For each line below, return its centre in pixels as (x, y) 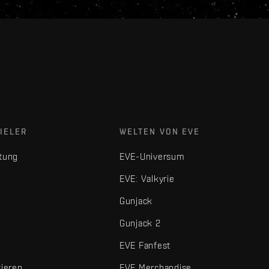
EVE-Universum (152, 156)
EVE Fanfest (145, 245)
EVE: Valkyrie (147, 179)
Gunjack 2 (140, 223)
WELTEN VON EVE (160, 131)
